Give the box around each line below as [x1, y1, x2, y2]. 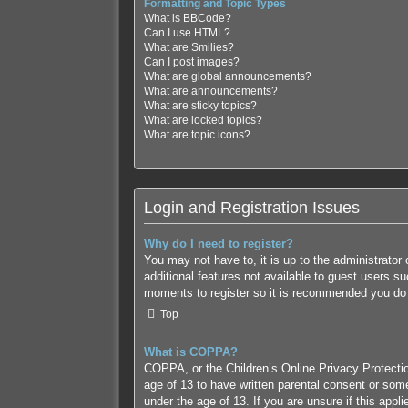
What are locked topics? [143, 114, 262, 127]
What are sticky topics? [143, 99, 257, 113]
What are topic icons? [143, 128, 250, 142]
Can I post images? [143, 56, 240, 69]
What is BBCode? [143, 12, 231, 25]
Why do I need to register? [143, 237, 293, 251]
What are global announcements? [143, 70, 311, 84]
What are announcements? [143, 85, 278, 98]
